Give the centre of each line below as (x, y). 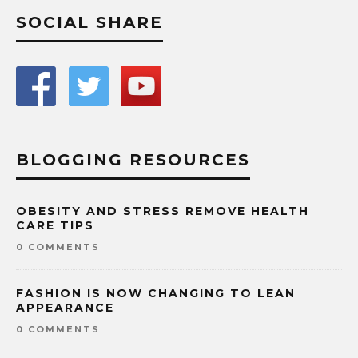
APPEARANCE (65, 308)
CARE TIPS (55, 226)
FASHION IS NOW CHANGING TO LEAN (156, 294)
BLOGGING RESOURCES (133, 160)
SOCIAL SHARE (89, 23)
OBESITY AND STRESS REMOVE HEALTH (163, 211)
